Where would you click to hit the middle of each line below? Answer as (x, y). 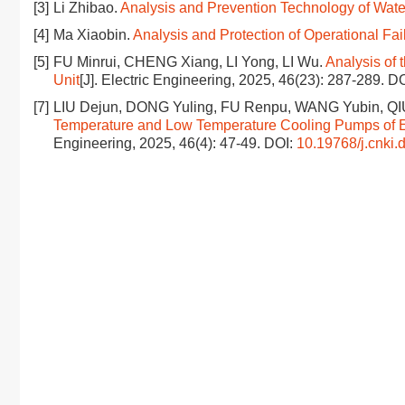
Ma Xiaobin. (93, 35)
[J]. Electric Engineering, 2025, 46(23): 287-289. (234, 80)
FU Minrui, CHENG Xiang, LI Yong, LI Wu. (189, 62)
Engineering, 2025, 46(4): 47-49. (159, 143)
